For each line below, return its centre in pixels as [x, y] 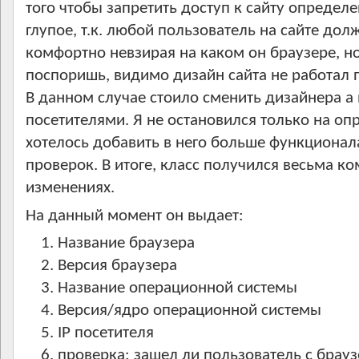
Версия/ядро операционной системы [190, 311]
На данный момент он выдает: [135, 216]
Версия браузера [117, 266]
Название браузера [126, 243]
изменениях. [70, 188]
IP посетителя [106, 333]
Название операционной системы [177, 288]
